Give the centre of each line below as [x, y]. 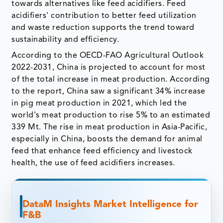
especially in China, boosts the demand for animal [107, 139]
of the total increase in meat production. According [111, 79]
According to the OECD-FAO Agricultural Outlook [108, 56]
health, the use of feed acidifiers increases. [93, 163]
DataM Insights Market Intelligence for [110, 205]
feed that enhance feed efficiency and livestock [102, 151]
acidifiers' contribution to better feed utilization [104, 16]
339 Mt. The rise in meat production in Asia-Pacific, [110, 127]
